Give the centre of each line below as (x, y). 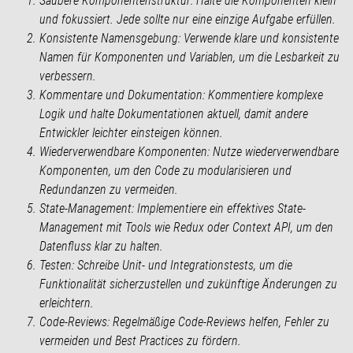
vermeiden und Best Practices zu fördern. (140, 340)
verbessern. (68, 76)
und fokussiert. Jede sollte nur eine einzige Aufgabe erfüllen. (188, 19)
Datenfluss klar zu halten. (101, 246)
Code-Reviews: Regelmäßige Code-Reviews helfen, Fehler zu (184, 321)
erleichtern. (67, 303)
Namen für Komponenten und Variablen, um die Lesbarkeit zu (190, 57)
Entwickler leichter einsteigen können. (131, 132)
